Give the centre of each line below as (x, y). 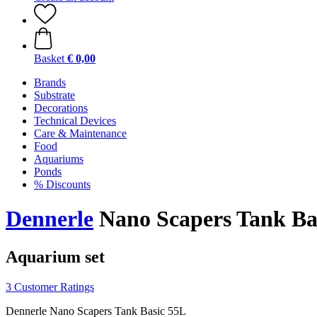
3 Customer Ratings (50, 287)
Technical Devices (75, 121)
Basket (49, 58)
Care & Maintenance (80, 133)
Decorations (61, 108)
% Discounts (62, 184)
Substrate (54, 95)
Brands (50, 82)
